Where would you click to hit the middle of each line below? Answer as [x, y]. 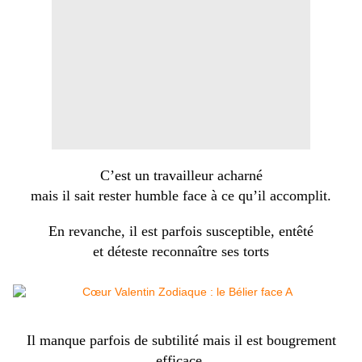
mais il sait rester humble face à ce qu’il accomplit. [181, 196]
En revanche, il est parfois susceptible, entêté [181, 232]
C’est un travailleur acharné [181, 176]
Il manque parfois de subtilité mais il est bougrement [181, 341]
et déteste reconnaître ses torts [181, 252]
